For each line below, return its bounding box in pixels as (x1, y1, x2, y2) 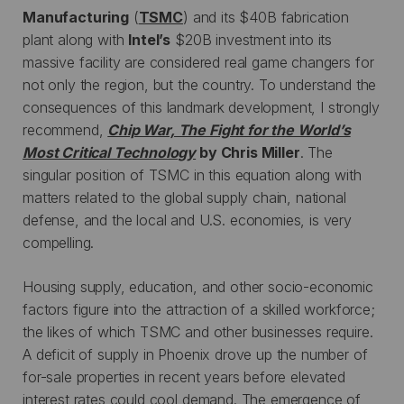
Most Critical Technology (23, 142, 197, 161)
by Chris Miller (196, 142, 300, 161)
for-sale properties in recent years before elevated (23, 367, 345, 386)
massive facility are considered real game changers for (23, 52, 374, 71)
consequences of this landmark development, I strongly (23, 97, 380, 116)
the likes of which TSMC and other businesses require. (23, 322, 373, 341)
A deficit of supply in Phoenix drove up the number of (23, 344, 368, 363)
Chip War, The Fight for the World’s (107, 120, 351, 139)
